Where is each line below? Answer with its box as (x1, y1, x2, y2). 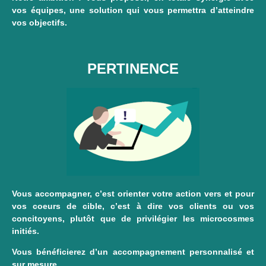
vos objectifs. (12, 18, 67, 28)
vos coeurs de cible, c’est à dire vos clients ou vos (12, 201, 254, 211)
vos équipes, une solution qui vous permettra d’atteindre (12, 5, 254, 15)
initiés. (12, 226, 39, 236)
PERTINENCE (87, 60, 179, 77)
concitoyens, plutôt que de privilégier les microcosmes (12, 213, 254, 223)
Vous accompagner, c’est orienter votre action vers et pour (12, 188, 254, 198)
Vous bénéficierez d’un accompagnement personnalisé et (12, 247, 254, 257)
